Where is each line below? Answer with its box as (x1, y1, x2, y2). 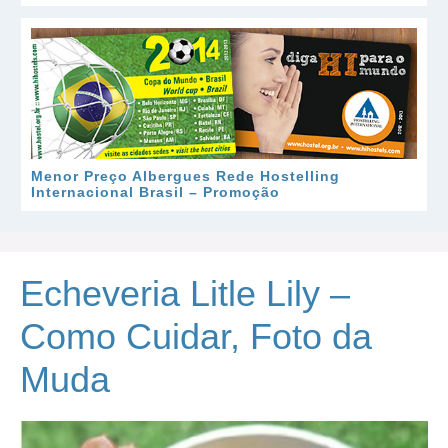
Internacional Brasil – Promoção (31, 184, 280, 200)
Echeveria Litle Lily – (20, 272, 350, 314)
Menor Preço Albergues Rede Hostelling (31, 168, 340, 184)
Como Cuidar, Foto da (20, 315, 372, 357)
